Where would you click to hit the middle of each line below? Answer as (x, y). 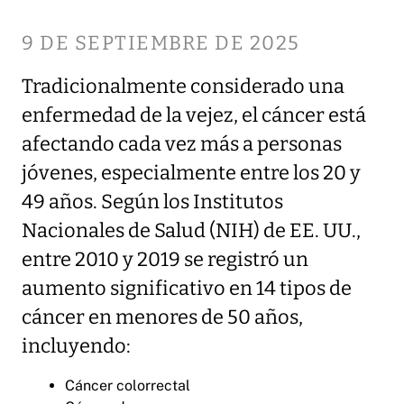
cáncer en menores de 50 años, (162, 318)
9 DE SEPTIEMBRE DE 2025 (161, 44)
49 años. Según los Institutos (152, 202)
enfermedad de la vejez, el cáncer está (194, 116)
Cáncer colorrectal (128, 386)
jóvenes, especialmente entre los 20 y (191, 174)
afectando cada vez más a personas (182, 145)
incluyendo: (76, 347)
